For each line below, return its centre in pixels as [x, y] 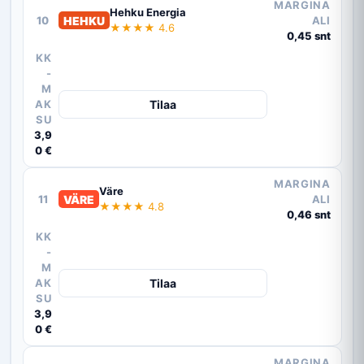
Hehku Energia [147, 13]
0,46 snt [308, 214]
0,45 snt [308, 35]
